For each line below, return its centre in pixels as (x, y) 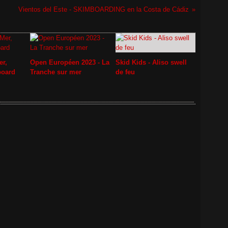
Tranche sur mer (56, 72)
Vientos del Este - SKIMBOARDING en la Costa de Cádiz (103, 9)
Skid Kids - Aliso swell (151, 62)
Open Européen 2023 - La (70, 62)
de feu (125, 72)
